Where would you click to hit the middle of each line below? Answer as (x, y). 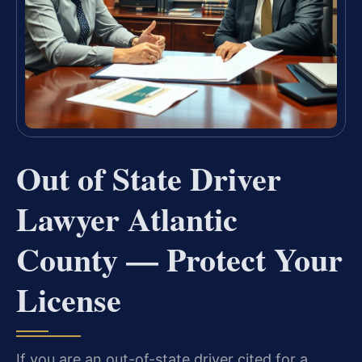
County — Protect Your (179, 259)
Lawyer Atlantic (127, 218)
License (69, 299)
